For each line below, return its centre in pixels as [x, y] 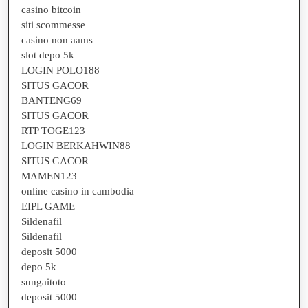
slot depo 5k [48, 55]
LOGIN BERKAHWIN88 [76, 145]
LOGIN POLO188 [60, 70]
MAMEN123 [49, 176]
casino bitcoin [51, 9]
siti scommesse [53, 24]
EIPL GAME [48, 206]
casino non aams [57, 40]
